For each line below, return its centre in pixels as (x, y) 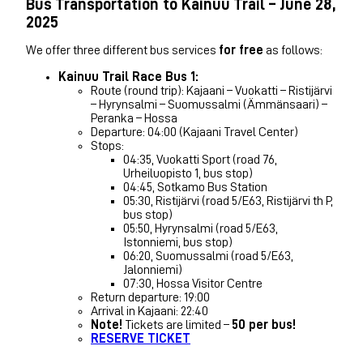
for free (241, 50)
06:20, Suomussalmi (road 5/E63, (208, 256)
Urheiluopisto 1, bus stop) (188, 173)
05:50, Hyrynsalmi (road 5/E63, (201, 228)
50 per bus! (264, 325)
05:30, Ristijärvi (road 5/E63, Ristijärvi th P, (228, 201)
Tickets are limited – (177, 325)
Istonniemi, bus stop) (178, 242)
